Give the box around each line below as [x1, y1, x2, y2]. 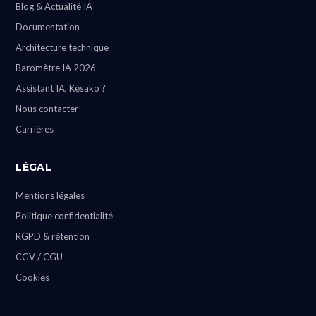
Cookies [16, 272, 50, 284]
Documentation [16, 21, 80, 33]
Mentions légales [16, 190, 85, 202]
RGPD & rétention [16, 231, 90, 243]
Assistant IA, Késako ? [16, 83, 107, 95]
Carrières [16, 123, 54, 135]
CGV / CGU [16, 251, 63, 263]
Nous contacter [16, 103, 79, 115]
